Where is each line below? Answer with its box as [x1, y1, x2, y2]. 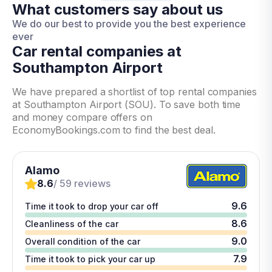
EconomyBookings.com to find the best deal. [12, 124, 216, 136]
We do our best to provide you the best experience [12, 18, 246, 30]
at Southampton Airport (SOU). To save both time [12, 98, 241, 110]
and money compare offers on [12, 111, 152, 123]
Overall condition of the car [25, 236, 141, 246]
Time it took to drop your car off [25, 201, 158, 211]
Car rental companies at [12, 42, 182, 60]
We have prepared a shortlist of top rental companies [12, 86, 257, 98]
